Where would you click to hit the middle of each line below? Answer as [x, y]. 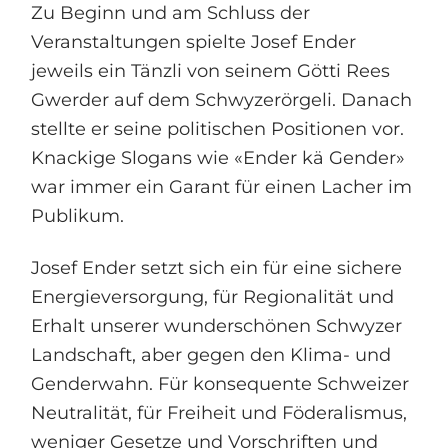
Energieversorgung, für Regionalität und [213, 296]
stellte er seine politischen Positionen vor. [218, 128]
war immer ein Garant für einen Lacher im [222, 186]
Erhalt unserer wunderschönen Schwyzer [217, 325]
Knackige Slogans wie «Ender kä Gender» [218, 157]
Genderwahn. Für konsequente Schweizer [220, 383]
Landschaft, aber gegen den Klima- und [211, 354]
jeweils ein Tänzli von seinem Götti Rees [211, 70]
